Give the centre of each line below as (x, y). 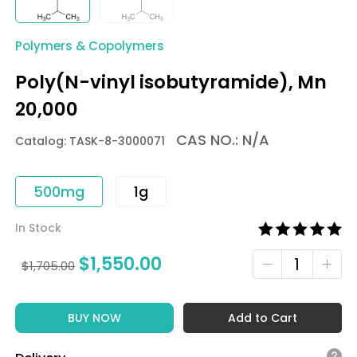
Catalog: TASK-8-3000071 (90, 141)
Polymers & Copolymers (90, 46)
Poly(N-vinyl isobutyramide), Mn (171, 82)
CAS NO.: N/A (219, 140)
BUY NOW (95, 318)
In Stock (39, 228)
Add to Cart (262, 318)
